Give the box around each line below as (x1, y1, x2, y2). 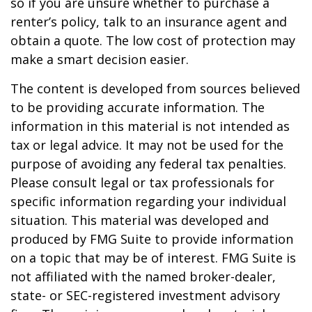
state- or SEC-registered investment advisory (10, 287, 280, 304)
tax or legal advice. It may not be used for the (10, 136, 283, 153)
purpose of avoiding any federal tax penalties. (10, 155, 286, 172)
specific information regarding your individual (10, 193, 286, 210)
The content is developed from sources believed (10, 80, 300, 97)
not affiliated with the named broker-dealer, (10, 268, 276, 285)
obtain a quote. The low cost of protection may (10, 32, 295, 49)
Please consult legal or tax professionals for (10, 174, 274, 191)
